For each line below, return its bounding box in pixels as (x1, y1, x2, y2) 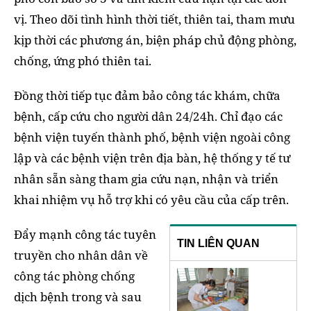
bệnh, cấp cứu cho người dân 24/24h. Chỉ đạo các (14, 108, 283, 124)
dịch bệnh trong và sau (14, 288, 142, 305)
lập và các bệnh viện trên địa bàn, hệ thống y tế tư (14, 149, 290, 166)
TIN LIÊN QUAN (177, 237, 260, 249)
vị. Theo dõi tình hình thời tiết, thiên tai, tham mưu (14, 10, 295, 27)
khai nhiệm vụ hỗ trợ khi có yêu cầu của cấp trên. (14, 191, 289, 208)
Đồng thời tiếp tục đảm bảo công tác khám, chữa (14, 87, 280, 103)
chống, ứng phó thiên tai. (14, 52, 151, 69)
